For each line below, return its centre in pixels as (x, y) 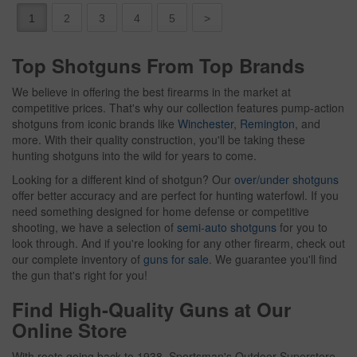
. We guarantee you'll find (273, 259)
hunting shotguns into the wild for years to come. (134, 155)
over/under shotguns (286, 179)
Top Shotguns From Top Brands (158, 65)
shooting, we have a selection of (94, 227)
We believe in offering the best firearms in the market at (151, 91)
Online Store (69, 330)
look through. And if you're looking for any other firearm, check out (178, 243)
